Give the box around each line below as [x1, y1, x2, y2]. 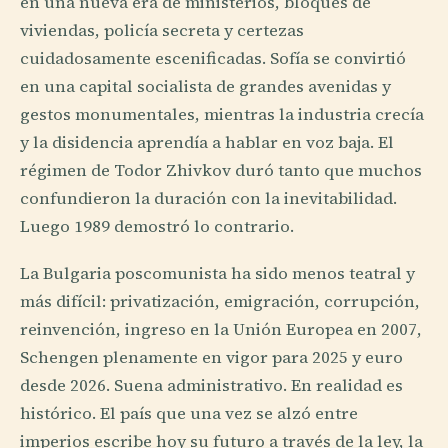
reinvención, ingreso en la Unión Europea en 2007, [20, 317, 422, 341]
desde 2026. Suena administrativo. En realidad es [20, 373, 403, 397]
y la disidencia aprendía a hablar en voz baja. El [20, 130, 394, 154]
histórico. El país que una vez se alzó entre [20, 401, 358, 425]
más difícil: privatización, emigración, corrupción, [20, 289, 420, 313]
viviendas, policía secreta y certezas [20, 18, 304, 42]
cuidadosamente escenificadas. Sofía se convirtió [20, 46, 406, 70]
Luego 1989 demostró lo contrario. [20, 214, 294, 238]
